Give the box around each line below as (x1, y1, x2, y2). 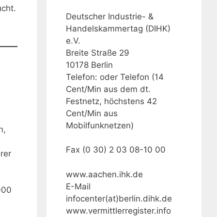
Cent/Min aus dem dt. (66, 84, 151, 94)
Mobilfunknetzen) (66, 120, 134, 130)
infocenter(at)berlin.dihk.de (66, 193, 172, 203)
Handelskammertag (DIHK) (66, 23, 170, 33)
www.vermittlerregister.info (66, 205, 171, 216)
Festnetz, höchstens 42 (66, 96, 157, 106)
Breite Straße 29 (66, 47, 129, 58)
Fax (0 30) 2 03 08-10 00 (66, 145, 166, 155)
